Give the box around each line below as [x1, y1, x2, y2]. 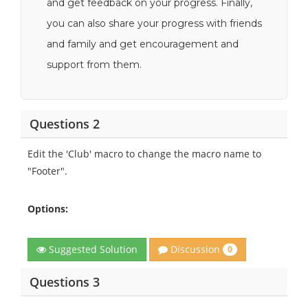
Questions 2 [29, 115, 100, 132]
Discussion [168, 243, 223, 256]
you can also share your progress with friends [47, 17, 262, 30]
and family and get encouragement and [47, 38, 239, 50]
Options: [27, 202, 68, 215]
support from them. [47, 58, 142, 71]
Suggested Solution [46, 243, 137, 256]
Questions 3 [29, 273, 100, 290]
